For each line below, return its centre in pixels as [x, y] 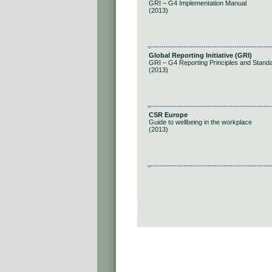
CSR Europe [168, 115]
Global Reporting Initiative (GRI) [200, 55]
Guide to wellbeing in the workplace [200, 122]
